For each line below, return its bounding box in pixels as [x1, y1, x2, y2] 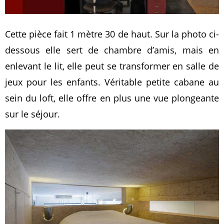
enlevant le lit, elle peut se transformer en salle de [5, 60, 219, 72]
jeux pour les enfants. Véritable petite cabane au [5, 76, 219, 88]
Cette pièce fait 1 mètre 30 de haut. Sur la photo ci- [5, 28, 219, 40]
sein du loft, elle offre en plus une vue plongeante [5, 92, 219, 104]
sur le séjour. [5, 108, 60, 120]
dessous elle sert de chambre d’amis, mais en [5, 44, 219, 56]
